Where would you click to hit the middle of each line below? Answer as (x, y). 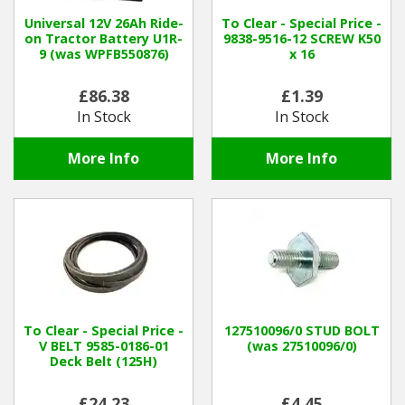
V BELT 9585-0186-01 (104, 346)
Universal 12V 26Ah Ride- (104, 24)
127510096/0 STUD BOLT (301, 331)
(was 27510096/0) (301, 346)
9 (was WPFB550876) (104, 54)
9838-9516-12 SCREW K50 (301, 39)
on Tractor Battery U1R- (104, 39)
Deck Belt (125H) (104, 362)
